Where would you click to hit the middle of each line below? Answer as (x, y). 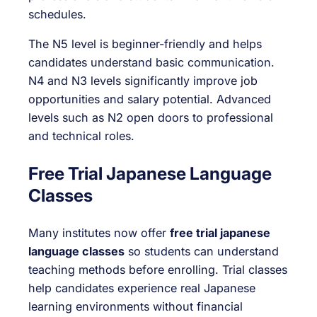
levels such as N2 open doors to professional (151, 118)
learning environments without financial (136, 307)
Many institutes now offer (99, 233)
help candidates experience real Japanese (142, 288)
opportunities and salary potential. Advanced (150, 99)
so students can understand (202, 252)
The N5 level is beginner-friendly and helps (145, 44)
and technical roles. (81, 136)
